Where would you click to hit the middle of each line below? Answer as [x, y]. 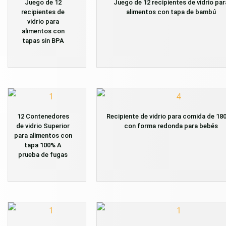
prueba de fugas [43, 154]
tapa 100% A [43, 145]
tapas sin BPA [43, 41]
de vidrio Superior [43, 126]
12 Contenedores [43, 116]
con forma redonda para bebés [171, 126]
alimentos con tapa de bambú [171, 12]
